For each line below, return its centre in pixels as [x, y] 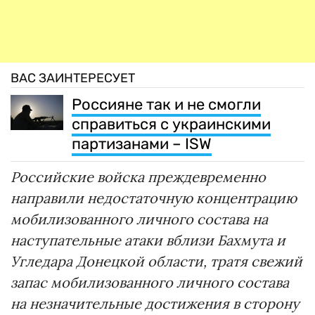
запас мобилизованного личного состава [150, 282]
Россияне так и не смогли [166, 104]
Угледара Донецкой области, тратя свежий [156, 261]
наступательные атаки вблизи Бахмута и [148, 240]
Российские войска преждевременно [138, 176]
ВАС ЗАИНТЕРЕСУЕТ [73, 78]
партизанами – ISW [142, 143]
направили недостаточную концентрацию [154, 198]
